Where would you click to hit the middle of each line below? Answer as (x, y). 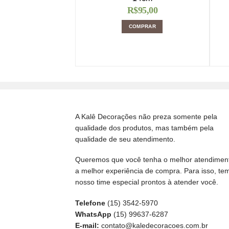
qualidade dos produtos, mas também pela (144, 128)
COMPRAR (142, 27)
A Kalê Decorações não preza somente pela (146, 116)
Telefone (90, 203)
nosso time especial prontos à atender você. (147, 182)
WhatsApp (94, 214)
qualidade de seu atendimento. (125, 139)
